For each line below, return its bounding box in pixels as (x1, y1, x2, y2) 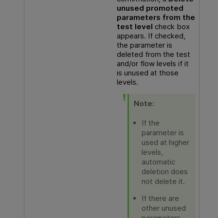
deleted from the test (116, 50, 190, 59)
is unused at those (116, 68, 179, 78)
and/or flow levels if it (116, 59, 189, 69)
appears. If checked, (116, 31, 185, 41)
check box (152, 22, 190, 32)
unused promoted (116, 3, 183, 13)
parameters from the (116, 13, 195, 22)
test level (116, 22, 153, 32)
